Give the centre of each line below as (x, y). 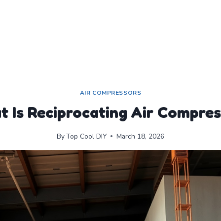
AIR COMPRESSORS (110, 92)
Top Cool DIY (87, 136)
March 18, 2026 (141, 136)
